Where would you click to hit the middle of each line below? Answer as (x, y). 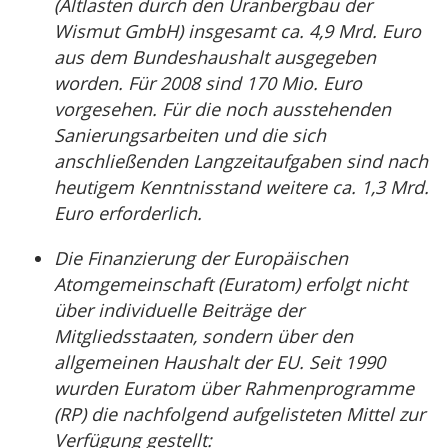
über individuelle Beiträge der (179, 310)
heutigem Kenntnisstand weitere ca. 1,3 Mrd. (241, 187)
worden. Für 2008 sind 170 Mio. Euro (208, 83)
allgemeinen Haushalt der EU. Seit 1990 (219, 362)
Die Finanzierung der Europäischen (201, 258)
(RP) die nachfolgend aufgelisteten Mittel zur (239, 414)
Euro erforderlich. (128, 213)
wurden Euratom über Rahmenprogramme (234, 388)
